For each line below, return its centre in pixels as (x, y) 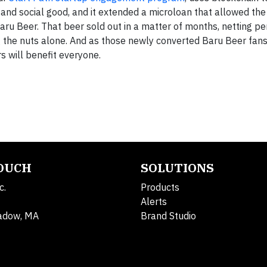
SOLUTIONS (177, 168)
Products (160, 187)
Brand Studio (168, 216)
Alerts (154, 202)
